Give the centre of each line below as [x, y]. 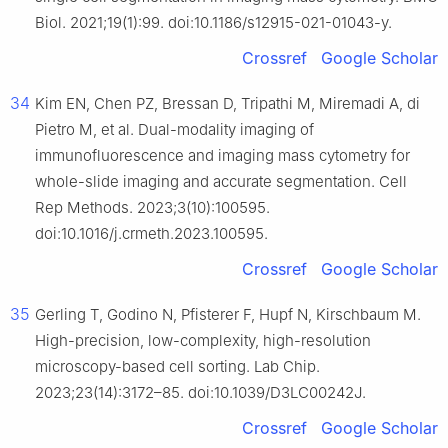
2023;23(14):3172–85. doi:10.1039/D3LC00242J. [200, 393]
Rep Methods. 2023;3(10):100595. [152, 208]
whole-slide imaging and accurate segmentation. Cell [221, 182]
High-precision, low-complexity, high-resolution [203, 341]
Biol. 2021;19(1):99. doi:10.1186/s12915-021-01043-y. [213, 23]
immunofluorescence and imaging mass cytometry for [222, 156]
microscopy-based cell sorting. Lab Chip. [177, 367]
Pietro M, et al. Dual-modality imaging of [174, 130]
